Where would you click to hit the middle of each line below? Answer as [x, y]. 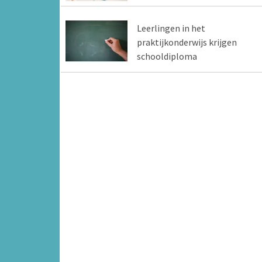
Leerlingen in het [171, 28]
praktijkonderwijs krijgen [187, 42]
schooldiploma [167, 56]
